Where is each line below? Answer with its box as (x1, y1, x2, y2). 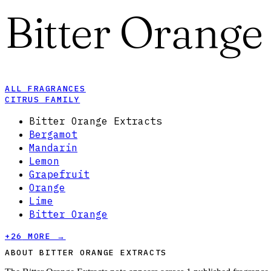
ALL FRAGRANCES (5, 83, 86, 94)
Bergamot (29, 128, 77, 141)
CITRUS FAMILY (5, 94, 80, 105)
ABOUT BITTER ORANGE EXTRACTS (5, 247, 167, 258)
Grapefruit (29, 168, 90, 181)
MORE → (22, 231, 66, 242)
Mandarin (29, 142, 77, 154)
